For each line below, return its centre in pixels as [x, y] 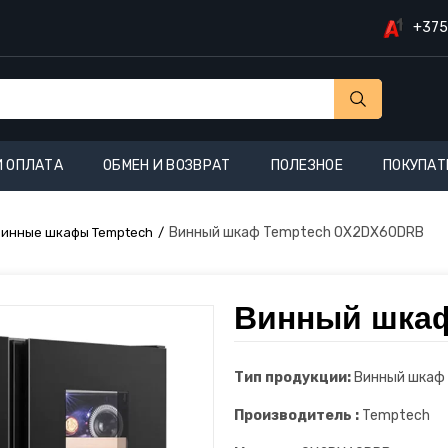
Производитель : [296, 415]
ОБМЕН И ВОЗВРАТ [167, 165]
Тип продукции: [292, 377]
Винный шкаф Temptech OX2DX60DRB [296, 232]
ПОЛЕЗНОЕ [306, 165]
